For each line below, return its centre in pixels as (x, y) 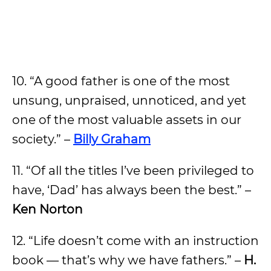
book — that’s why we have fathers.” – (128, 260)
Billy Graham (112, 139)
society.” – (43, 139)
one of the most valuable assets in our (127, 120)
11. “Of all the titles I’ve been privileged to (133, 171)
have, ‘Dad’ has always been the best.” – (132, 190)
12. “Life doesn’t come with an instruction (135, 241)
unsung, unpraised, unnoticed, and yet (129, 100)
